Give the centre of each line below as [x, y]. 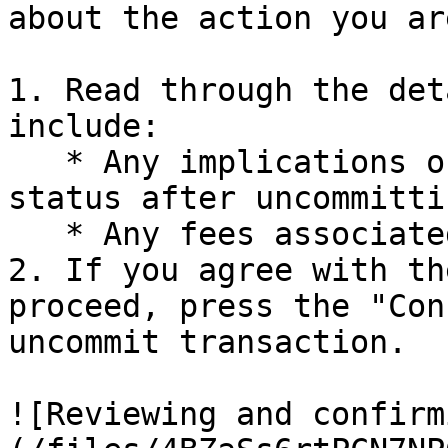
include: [84, 126]
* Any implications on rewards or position [36, 162]
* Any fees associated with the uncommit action [36, 234]
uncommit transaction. [207, 342]
